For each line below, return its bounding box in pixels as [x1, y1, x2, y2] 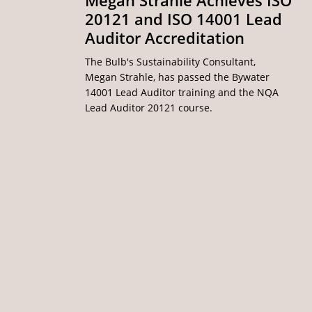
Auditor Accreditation [85, 28, 245, 49]
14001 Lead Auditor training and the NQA [85, 86, 279, 100]
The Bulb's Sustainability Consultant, [85, 55, 256, 69]
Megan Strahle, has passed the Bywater [85, 70, 270, 84]
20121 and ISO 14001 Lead [85, 9, 283, 30]
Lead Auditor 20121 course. [85, 101, 213, 115]
